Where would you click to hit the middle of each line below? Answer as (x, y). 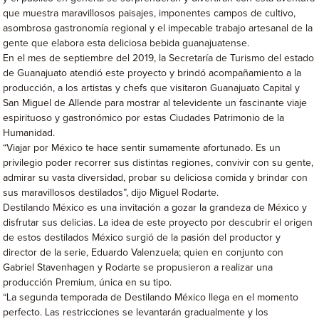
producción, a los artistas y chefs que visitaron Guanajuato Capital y (152, 88)
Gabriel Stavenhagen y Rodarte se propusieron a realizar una (138, 267)
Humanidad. (29, 133)
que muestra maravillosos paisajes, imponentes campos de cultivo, (150, 13)
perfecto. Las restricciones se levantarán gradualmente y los (136, 312)
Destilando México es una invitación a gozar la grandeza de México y (155, 208)
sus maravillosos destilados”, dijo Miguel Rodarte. (111, 193)
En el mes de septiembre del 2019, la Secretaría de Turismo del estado (159, 58)
